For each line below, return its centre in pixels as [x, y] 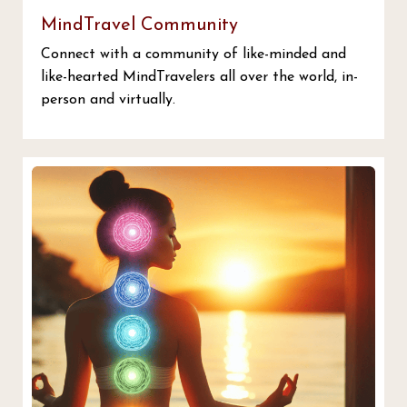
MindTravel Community [139, 25]
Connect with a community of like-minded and [194, 54]
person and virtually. [108, 99]
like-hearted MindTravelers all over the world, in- [199, 77]
